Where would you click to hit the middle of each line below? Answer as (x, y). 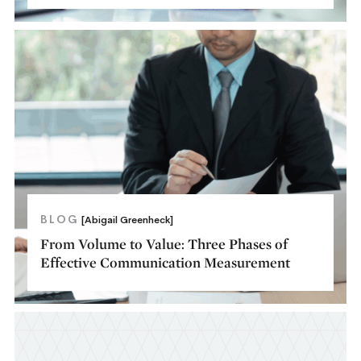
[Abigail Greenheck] (128, 220)
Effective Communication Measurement (166, 262)
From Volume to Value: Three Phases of (164, 243)
